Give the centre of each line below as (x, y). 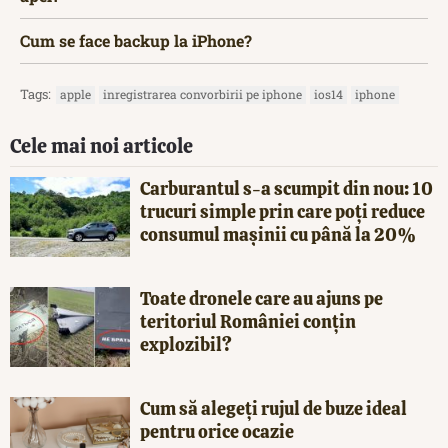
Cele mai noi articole (101, 145)
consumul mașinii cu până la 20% (278, 234)
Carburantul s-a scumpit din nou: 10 (286, 188)
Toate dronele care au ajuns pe (261, 298)
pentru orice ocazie (217, 431)
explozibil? (186, 344)
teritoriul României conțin (248, 321)
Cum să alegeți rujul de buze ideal (273, 408)
